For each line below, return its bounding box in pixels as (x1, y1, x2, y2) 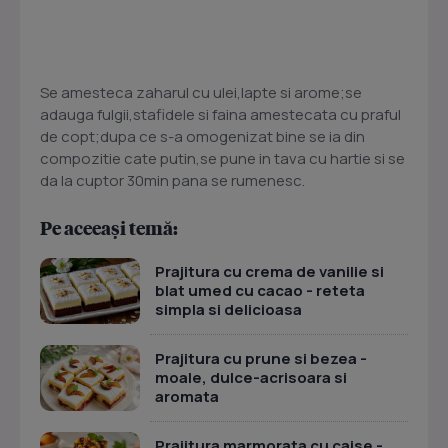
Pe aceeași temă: (40, 216, 178, 240)
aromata (155, 386, 219, 408)
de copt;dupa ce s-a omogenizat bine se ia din (40, 126, 365, 148)
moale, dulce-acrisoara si (155, 367, 347, 389)
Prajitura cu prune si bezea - (155, 348, 367, 370)
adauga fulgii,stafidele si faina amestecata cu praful (40, 104, 401, 126)
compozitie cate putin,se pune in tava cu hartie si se (40, 148, 405, 170)
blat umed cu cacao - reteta (155, 280, 365, 302)
